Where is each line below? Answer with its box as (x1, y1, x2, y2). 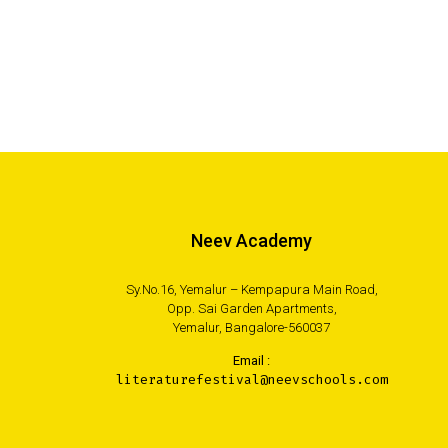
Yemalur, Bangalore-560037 (173, 320, 331, 336)
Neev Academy (191, 230, 313, 252)
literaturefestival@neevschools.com (115, 372, 388, 388)
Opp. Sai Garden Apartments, (166, 301, 337, 317)
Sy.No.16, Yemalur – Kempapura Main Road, (125, 282, 378, 298)
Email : (233, 353, 271, 369)
